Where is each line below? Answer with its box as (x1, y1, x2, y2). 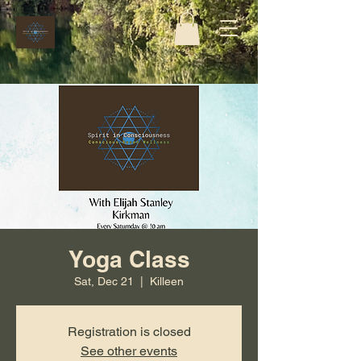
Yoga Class (68, 245, 190, 272)
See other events (81, 342, 177, 359)
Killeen (150, 274, 184, 288)
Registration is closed (67, 323, 191, 339)
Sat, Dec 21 (74, 274, 134, 288)
